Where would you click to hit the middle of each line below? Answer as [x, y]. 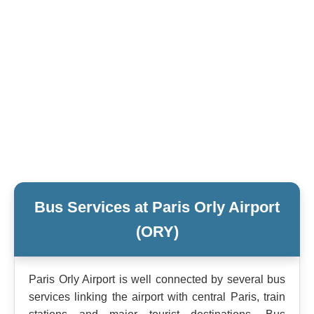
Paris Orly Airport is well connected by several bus [157, 279]
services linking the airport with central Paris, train [157, 296]
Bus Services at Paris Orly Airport [157, 207]
